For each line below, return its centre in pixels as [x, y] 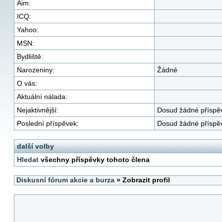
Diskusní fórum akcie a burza [65, 180]
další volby [35, 146]
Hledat [28, 160]
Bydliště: [30, 56]
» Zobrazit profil [142, 180]
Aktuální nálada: [42, 97]
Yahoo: [28, 30]
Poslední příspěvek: [48, 123]
